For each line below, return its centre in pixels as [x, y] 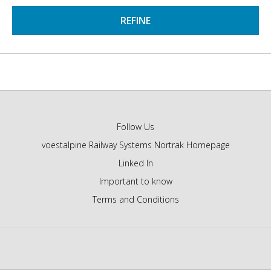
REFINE [135, 21]
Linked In [135, 163]
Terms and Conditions [135, 199]
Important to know [135, 181]
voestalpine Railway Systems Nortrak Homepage [135, 145]
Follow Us [135, 127]
